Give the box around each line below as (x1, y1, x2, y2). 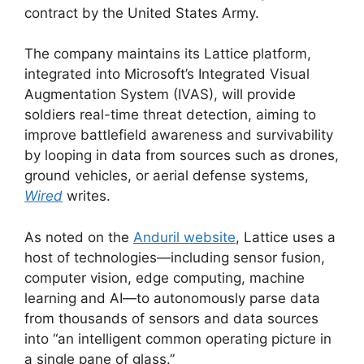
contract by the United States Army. (24, 4, 259, 21)
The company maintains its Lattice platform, (24, 45, 311, 63)
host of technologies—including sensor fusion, (24, 249, 325, 266)
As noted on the (24, 228, 133, 245)
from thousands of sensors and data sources (24, 310, 318, 327)
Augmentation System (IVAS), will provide (24, 86, 296, 103)
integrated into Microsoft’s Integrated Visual (24, 66, 310, 83)
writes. (63, 188, 110, 205)
